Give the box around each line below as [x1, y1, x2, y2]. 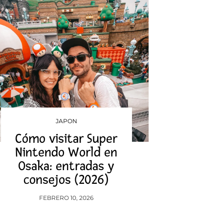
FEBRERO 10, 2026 [39, 194, 94, 201]
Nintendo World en [15, 145, 118, 160]
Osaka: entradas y [18, 158, 115, 174]
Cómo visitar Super [15, 131, 118, 147]
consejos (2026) [23, 172, 109, 188]
